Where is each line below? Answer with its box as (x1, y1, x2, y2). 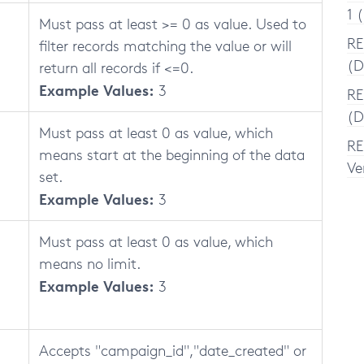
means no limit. (39, 254, 141, 272)
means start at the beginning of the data (39, 145, 305, 163)
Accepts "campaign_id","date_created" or (39, 341, 306, 359)
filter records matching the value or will (39, 37, 292, 54)
